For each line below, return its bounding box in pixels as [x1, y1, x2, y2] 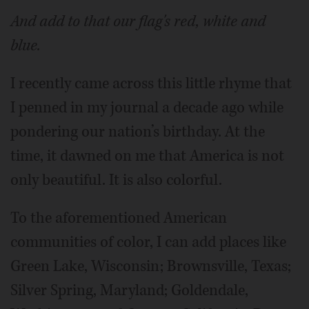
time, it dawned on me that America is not [10, 146, 284, 166]
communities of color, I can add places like [10, 232, 286, 252]
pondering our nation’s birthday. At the [10, 121, 265, 142]
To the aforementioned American [10, 208, 227, 228]
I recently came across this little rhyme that [10, 73, 292, 94]
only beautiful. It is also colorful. [10, 170, 222, 190]
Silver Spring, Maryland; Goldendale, [10, 280, 248, 301]
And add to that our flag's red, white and [10, 11, 266, 32]
